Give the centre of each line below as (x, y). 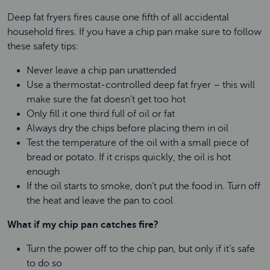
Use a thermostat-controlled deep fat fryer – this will (141, 85)
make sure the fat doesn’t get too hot (107, 99)
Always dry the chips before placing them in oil (129, 128)
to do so (46, 263)
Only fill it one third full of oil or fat (102, 114)
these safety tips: (44, 46)
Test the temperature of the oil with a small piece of (138, 143)
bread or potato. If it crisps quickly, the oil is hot (129, 157)
